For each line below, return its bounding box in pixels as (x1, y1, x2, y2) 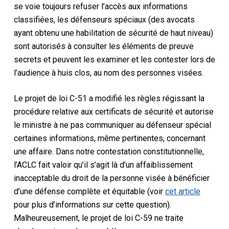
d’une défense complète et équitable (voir (13, 186, 165, 196)
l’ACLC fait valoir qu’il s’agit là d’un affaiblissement (13, 159, 193, 170)
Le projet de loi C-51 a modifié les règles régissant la (13, 93, 204, 103)
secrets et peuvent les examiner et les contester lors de (13, 54, 215, 64)
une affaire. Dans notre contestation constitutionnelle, (13, 146, 204, 156)
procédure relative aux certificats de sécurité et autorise (13, 106, 214, 117)
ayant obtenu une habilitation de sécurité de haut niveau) (13, 28, 213, 38)
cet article (165, 186, 200, 196)
